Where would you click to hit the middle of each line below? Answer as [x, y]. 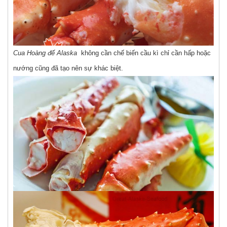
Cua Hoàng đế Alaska [46, 53]
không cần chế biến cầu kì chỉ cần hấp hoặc [145, 53]
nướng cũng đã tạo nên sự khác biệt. [68, 68]
